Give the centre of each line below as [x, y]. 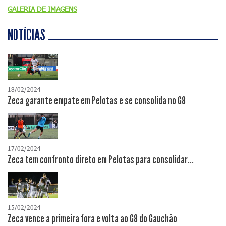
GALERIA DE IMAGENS [42, 9]
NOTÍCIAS [26, 35]
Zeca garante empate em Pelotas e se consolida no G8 [97, 101]
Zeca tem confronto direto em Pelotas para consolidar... [101, 160]
